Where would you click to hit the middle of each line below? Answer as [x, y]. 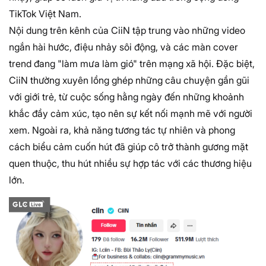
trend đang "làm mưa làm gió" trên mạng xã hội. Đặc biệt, [132, 64]
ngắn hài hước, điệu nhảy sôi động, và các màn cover [123, 47]
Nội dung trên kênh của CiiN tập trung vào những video [127, 31]
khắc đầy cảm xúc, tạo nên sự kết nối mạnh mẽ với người [131, 114]
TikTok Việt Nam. [45, 14]
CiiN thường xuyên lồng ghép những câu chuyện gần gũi [129, 80]
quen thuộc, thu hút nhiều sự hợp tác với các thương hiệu [130, 164]
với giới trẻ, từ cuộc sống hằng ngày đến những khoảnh [126, 97]
